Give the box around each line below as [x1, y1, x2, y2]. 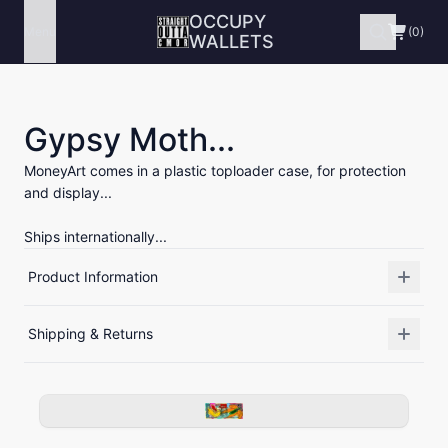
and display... [24, 184, 112, 201]
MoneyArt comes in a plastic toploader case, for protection [24, 162, 406, 179]
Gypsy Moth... [24, 120, 235, 159]
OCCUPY [189, 10, 267, 32]
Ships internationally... [24, 228, 167, 245]
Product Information [28, 268, 158, 285]
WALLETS [189, 30, 275, 52]
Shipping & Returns [28, 325, 153, 342]
